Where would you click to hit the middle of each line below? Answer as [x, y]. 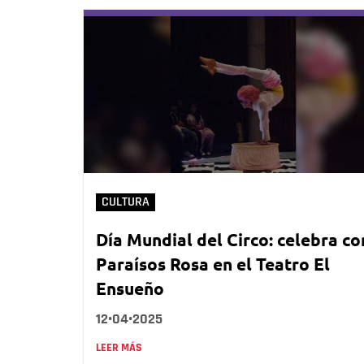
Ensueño [130, 288]
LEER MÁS [119, 347]
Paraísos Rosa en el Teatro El [213, 263]
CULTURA [126, 201]
